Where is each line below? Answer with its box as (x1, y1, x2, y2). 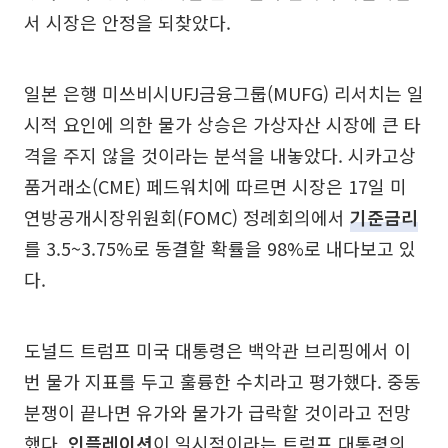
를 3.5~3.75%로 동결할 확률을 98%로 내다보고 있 (24, 235, 416, 261)
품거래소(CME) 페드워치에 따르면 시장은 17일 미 (24, 173, 407, 199)
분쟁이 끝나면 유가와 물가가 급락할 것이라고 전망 (24, 399, 411, 425)
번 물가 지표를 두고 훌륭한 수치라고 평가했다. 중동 (24, 368, 421, 394)
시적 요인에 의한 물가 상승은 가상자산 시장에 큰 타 (24, 111, 421, 137)
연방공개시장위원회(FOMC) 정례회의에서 (24, 204, 350, 230)
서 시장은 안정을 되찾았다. (24, 9, 231, 35)
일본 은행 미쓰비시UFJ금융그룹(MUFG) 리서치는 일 (24, 80, 424, 106)
